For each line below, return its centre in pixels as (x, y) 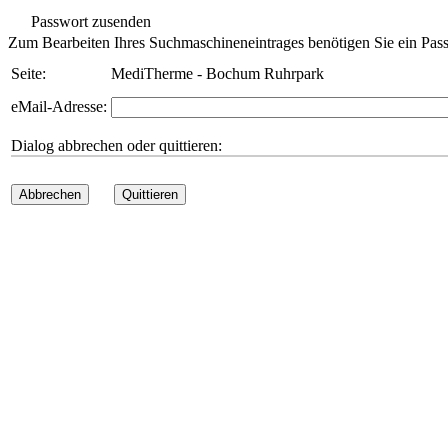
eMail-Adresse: (59, 106)
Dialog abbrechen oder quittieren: (116, 145)
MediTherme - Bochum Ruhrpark (217, 73)
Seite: (28, 73)
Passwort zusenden (89, 21)
